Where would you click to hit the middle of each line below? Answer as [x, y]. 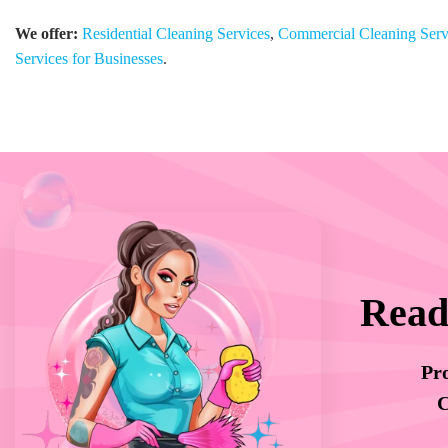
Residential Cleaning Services [176, 33]
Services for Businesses [89, 58]
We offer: [46, 33]
